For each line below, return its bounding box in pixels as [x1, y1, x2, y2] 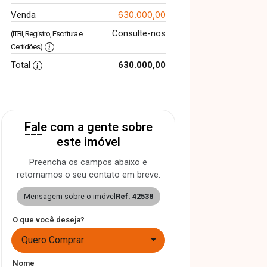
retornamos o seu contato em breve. [16, 170, 160, 180]
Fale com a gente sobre [24, 120, 153, 134]
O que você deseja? [13, 215, 85, 224]
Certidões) [11, 42, 42, 51]
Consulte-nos [111, 28, 166, 39]
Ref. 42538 [115, 192, 153, 201]
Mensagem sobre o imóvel [23, 192, 116, 201]
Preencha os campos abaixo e [29, 157, 147, 167]
